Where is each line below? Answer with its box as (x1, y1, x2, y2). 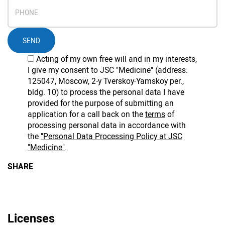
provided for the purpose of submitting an (28, 97, 174, 109)
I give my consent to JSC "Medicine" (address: (28, 64, 188, 76)
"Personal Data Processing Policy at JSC (41, 131, 182, 142)
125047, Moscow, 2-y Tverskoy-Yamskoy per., (28, 75, 184, 87)
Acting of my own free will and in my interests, (36, 53, 197, 65)
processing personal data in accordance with (28, 120, 186, 131)
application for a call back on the (28, 108, 145, 120)
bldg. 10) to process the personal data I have (28, 86, 184, 98)
